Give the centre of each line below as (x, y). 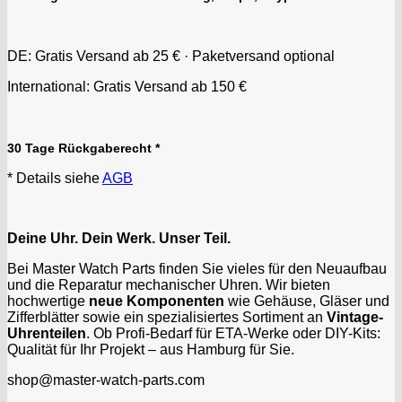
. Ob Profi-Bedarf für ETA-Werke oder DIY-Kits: (233, 333)
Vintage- (355, 317)
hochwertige (48, 301)
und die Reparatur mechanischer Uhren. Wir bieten (169, 284)
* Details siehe (55, 178)
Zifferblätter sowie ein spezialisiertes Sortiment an (167, 317)
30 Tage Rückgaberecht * (83, 148)
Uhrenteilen (47, 333)
